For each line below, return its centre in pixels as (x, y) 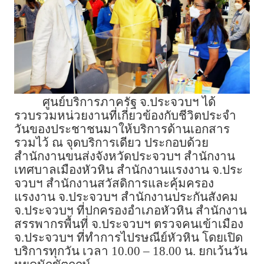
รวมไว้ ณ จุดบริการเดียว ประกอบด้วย (111, 142)
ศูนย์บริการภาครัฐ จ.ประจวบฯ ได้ (129, 102)
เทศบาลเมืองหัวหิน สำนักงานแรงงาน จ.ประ (128, 169)
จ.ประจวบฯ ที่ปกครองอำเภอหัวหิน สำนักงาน (131, 210)
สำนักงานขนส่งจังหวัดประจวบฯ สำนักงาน (125, 156)
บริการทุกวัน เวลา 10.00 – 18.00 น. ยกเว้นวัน (131, 251)
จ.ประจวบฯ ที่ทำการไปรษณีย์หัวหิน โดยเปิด (128, 237)
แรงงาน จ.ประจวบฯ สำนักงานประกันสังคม (126, 197)
